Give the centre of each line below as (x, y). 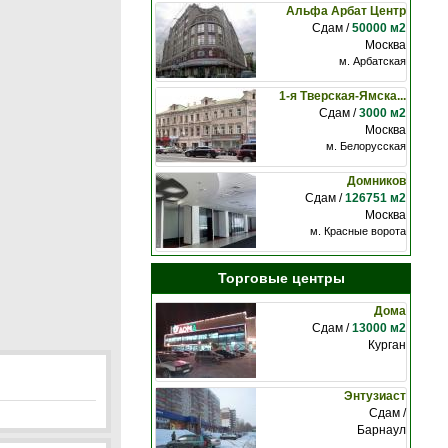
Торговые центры (281, 278)
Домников (376, 181)
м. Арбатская (372, 61)
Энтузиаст (375, 396)
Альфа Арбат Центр (346, 11)
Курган (387, 345)
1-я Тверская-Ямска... (342, 96)
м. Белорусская (366, 146)
